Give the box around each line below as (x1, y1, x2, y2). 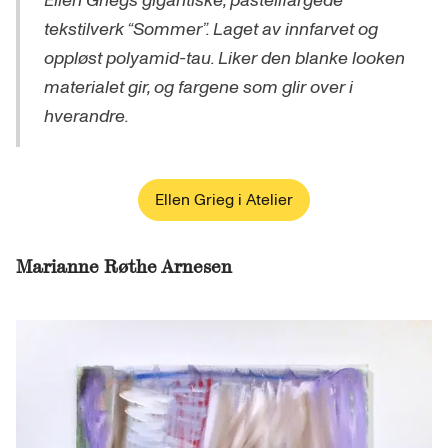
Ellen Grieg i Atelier (155, 188, 293, 211)
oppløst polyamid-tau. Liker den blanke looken (44, 45, 405, 71)
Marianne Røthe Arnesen (16, 253, 232, 279)
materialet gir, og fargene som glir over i (44, 74, 353, 100)
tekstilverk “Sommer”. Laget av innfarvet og (44, 16, 378, 42)
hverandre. (44, 103, 129, 129)
